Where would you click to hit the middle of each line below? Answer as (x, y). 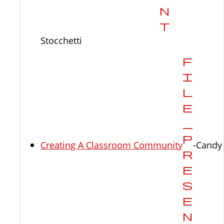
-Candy (207, 145)
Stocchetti (61, 40)
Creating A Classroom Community (111, 145)
